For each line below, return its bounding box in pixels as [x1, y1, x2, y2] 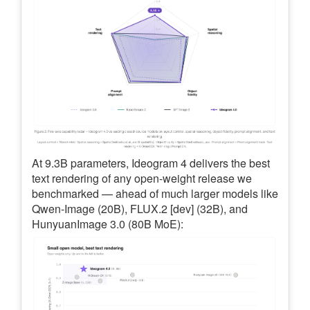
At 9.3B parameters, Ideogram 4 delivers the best [32, 155, 270, 172]
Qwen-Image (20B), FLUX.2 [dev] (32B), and [32, 201, 248, 217]
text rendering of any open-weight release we [32, 170, 252, 187]
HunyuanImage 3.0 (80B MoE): [32, 216, 183, 232]
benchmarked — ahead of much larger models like [32, 185, 278, 202]
